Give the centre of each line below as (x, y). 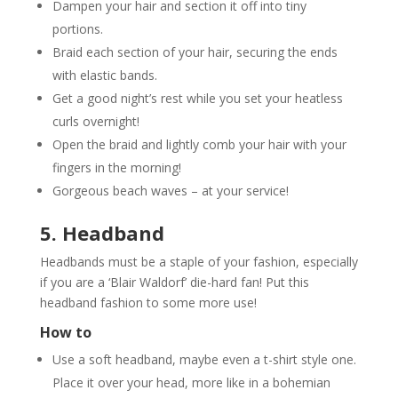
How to (65, 332)
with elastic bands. (104, 75)
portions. (77, 28)
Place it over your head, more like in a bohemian (191, 382)
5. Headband (102, 232)
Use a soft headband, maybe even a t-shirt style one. (204, 359)
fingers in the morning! (116, 167)
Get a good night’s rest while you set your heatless (197, 98)
